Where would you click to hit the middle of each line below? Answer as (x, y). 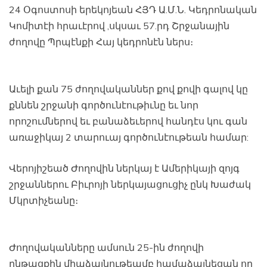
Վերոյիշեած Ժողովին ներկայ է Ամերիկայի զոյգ (124, 168)
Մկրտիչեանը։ (44, 200)
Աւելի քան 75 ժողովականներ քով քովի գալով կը (128, 89)
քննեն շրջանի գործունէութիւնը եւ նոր (104, 105)
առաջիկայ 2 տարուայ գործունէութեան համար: (129, 137)
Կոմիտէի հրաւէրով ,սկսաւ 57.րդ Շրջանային (119, 25)
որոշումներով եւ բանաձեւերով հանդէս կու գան (128, 121)
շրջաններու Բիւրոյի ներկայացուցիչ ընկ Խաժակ (130, 184)
